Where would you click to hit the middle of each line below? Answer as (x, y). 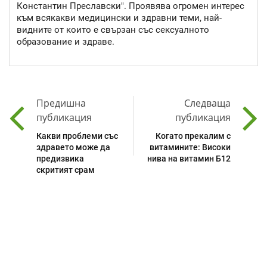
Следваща (207, 103)
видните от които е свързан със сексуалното (113, 30)
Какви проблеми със (77, 136)
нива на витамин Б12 (189, 159)
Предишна (61, 103)
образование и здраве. (66, 41)
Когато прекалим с (193, 136)
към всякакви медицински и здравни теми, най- (119, 18)
